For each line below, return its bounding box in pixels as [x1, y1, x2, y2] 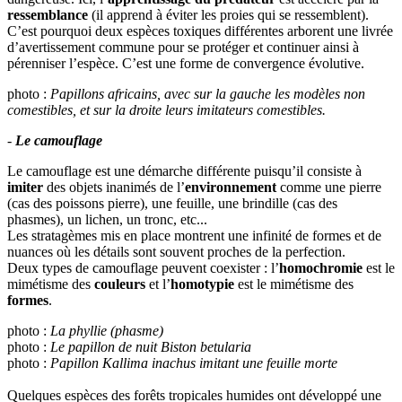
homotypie [170, 276, 234, 293]
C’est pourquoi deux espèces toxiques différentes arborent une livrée [7, 23, 393, 39]
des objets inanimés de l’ [43, 179, 185, 196]
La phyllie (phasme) [50, 323, 163, 339]
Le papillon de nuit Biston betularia [50, 339, 251, 355]
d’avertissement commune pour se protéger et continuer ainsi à [7, 39, 359, 56]
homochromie [279, 260, 363, 276]
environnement [185, 179, 276, 196]
